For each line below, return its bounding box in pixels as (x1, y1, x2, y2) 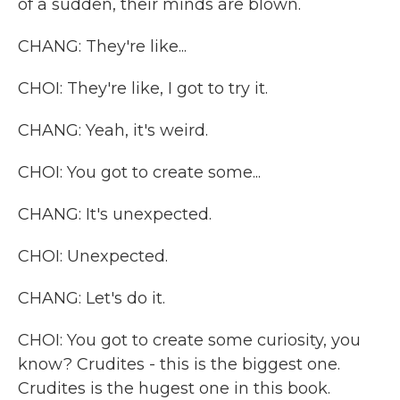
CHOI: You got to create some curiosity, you (18, 330, 361, 350)
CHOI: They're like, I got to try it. (18, 79, 268, 98)
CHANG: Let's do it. (18, 288, 165, 308)
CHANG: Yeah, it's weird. (18, 121, 208, 140)
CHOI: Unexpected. (18, 246, 168, 266)
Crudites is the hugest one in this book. (18, 379, 330, 398)
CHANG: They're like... (18, 37, 187, 56)
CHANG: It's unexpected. (18, 204, 212, 224)
